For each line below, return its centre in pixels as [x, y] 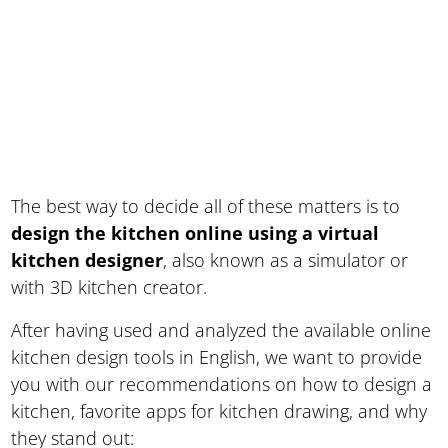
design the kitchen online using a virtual [195, 232]
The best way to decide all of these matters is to [206, 205]
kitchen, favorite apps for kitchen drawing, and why [219, 410]
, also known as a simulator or [286, 259]
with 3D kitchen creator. [109, 286]
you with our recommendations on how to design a [222, 383]
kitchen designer [87, 259]
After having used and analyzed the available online [221, 329]
